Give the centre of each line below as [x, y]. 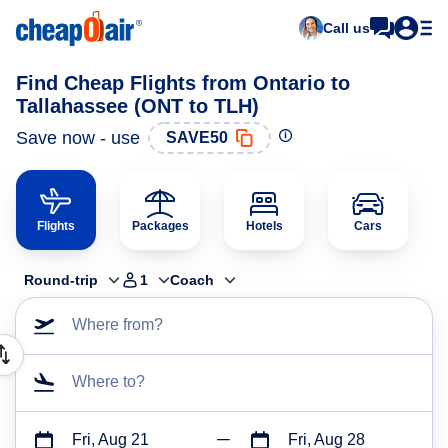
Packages [160, 226]
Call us [346, 28]
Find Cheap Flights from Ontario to [183, 83]
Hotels [264, 226]
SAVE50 [197, 137]
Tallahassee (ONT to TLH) [137, 106]
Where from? [117, 324]
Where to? [108, 381]
